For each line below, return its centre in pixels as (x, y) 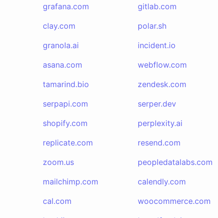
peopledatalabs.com (175, 162)
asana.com (63, 65)
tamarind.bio (66, 84)
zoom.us (58, 162)
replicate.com (68, 143)
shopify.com (65, 123)
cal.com (57, 201)
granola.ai (61, 45)
